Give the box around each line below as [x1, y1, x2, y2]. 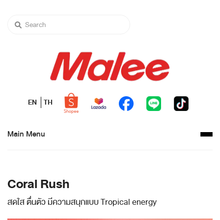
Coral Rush [7, 173, 69, 195]
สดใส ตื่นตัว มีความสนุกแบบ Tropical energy [7, 195, 157, 209]
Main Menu [7, 128, 45, 141]
